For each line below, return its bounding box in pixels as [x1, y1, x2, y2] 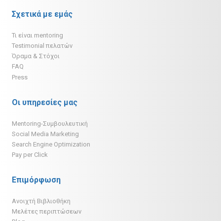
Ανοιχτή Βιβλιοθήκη [12, 197, 71, 205]
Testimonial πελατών [12, 41, 73, 49]
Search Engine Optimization [12, 140, 90, 148]
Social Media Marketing [12, 130, 79, 138]
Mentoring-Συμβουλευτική [12, 119, 88, 127]
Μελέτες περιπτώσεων [12, 208, 81, 216]
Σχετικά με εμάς [12, 9, 73, 19]
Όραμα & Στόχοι [12, 52, 60, 60]
